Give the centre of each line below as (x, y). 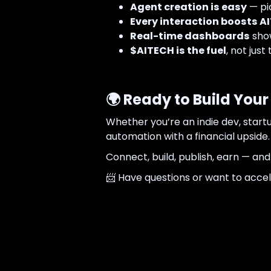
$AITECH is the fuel (178, 51)
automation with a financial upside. (188, 137)
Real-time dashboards (190, 36)
